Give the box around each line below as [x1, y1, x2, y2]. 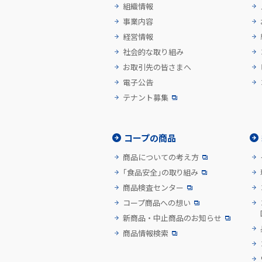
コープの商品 [124, 131, 176, 144]
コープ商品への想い [123, 196, 191, 208]
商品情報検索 [123, 227, 168, 239]
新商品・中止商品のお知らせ [123, 212, 222, 223]
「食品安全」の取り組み [123, 166, 198, 178]
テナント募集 [123, 91, 168, 103]
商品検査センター [123, 181, 184, 193]
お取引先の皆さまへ [123, 61, 191, 73]
